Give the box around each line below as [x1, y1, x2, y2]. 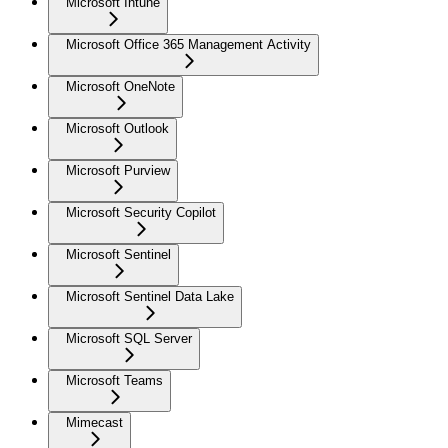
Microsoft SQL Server [66, 331, 192, 347]
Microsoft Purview [66, 163, 170, 179]
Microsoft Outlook [66, 121, 169, 137]
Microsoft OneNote [66, 79, 175, 95]
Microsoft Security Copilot [66, 205, 216, 221]
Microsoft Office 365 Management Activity [66, 37, 311, 53]
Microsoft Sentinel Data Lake [66, 289, 234, 305]
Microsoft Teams [66, 373, 163, 389]
